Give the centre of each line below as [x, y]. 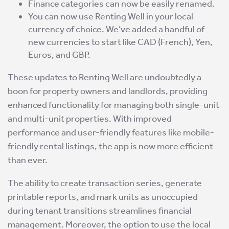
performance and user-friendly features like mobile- [111, 133]
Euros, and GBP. [59, 55]
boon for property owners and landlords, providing [108, 91]
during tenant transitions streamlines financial [100, 211]
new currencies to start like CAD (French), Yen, [120, 42]
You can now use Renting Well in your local [111, 17]
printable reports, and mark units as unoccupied [103, 197]
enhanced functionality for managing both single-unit [113, 105]
